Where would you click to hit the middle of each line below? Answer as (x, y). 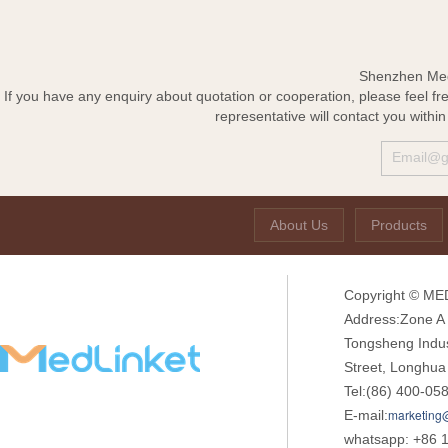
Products (399, 225)
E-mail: (366, 415)
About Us (299, 225)
